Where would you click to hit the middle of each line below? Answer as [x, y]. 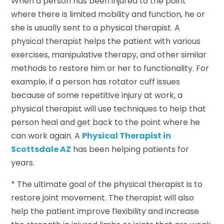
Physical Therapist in [127, 136]
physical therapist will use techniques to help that [109, 109]
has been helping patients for [130, 149]
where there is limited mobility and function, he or [108, 14]
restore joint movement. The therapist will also [103, 198]
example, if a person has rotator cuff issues [96, 82]
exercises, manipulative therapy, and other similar [109, 55]
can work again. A [47, 136]
